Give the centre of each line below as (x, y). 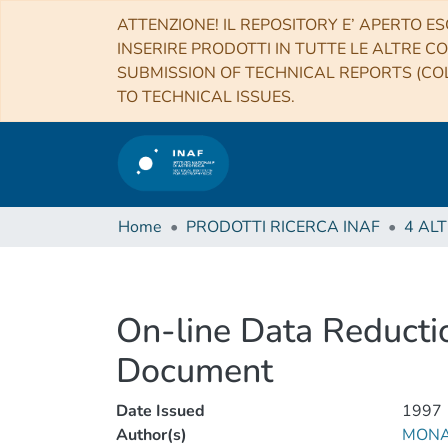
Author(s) (151, 435)
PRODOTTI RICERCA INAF (283, 227)
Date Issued (160, 411)
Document (194, 371)
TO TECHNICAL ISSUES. (206, 97)
